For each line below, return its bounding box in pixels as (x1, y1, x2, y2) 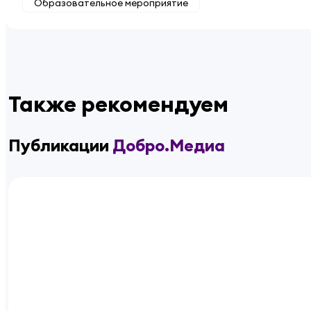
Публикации (8, 135, 112, 156)
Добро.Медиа (112, 135, 225, 156)
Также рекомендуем (8, 89, 228, 118)
